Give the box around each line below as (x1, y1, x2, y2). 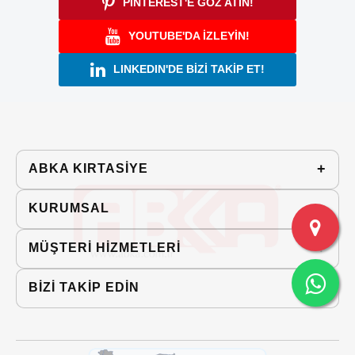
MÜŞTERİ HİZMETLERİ (29, 241, 181, 255)
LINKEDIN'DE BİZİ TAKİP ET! (113, 63, 265, 76)
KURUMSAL (29, 201, 109, 216)
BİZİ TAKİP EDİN (29, 281, 139, 295)
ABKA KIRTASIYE (29, 162, 148, 176)
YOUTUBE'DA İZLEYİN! (128, 29, 250, 43)
